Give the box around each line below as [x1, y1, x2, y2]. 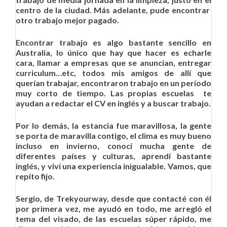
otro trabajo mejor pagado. [16, 15, 119, 25]
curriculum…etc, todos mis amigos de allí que [16, 68, 211, 78]
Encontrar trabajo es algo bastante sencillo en [16, 37, 211, 47]
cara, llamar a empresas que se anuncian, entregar [16, 58, 211, 67]
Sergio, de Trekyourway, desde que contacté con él [16, 194, 211, 203]
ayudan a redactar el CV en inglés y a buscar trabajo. [16, 98, 211, 108]
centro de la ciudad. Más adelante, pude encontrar [16, 5, 211, 15]
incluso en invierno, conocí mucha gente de [16, 141, 211, 150]
